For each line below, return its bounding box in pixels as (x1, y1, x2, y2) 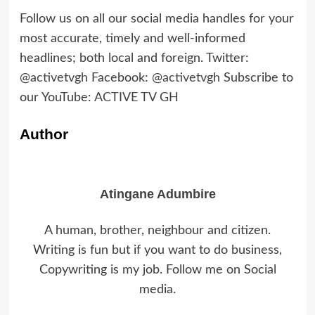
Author (19, 125, 68, 142)
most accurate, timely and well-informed (19, 32, 245, 45)
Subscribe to (219, 71, 293, 84)
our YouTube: (19, 91, 94, 104)
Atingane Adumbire (99, 186, 216, 201)
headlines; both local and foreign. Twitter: (19, 51, 249, 65)
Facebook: (87, 71, 152, 84)
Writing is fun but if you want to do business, (33, 243, 282, 257)
